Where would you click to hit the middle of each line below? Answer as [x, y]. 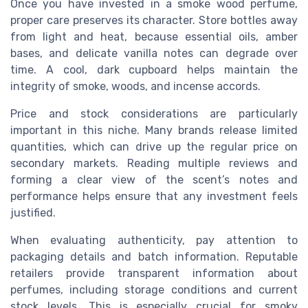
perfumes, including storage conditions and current [154, 290]
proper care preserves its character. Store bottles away [154, 21]
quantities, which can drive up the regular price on [154, 147]
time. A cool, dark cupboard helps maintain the [154, 70]
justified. [33, 213]
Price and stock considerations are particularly [154, 114]
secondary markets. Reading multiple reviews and [154, 164]
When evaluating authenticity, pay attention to [154, 241]
